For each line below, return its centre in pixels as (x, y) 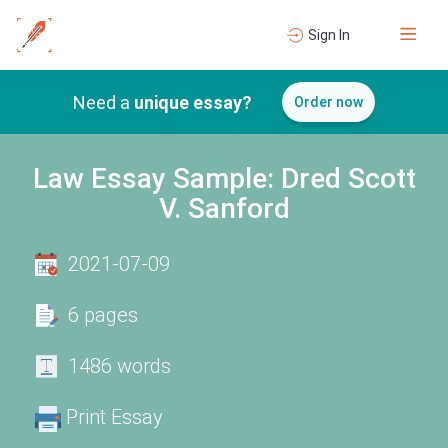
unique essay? (193, 102)
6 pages (103, 315)
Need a (103, 102)
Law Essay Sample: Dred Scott (224, 178)
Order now (328, 102)
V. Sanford (224, 208)
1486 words (119, 366)
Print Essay (114, 417)
